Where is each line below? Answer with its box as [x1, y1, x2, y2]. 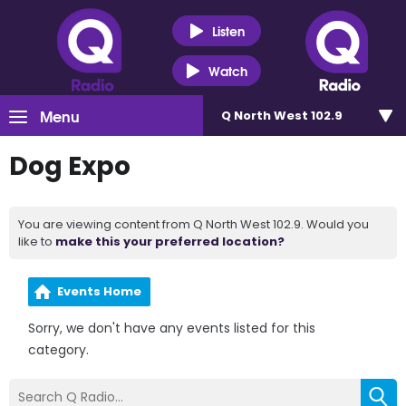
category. [28, 341, 90, 359]
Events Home [57, 283, 142, 300]
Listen [211, 20, 245, 41]
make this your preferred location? [55, 233, 285, 250]
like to [18, 233, 55, 250]
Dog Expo [9, 149, 130, 184]
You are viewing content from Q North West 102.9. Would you [18, 216, 369, 233]
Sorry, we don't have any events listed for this [28, 319, 316, 337]
